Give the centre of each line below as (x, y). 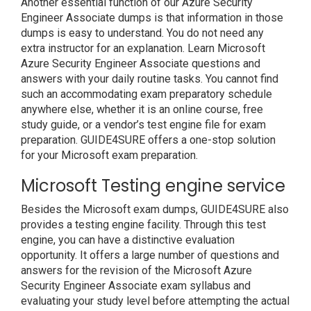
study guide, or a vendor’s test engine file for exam (143, 125)
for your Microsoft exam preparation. (109, 155)
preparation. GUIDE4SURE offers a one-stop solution (148, 140)
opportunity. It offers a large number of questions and (150, 255)
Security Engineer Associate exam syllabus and (136, 286)
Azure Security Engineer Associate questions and (141, 64)
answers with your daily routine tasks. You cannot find (150, 79)
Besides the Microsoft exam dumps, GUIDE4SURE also (155, 209)
